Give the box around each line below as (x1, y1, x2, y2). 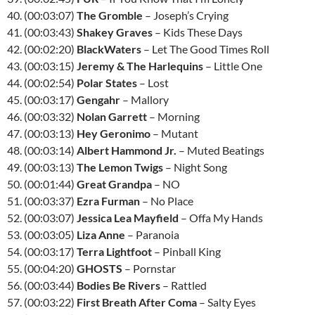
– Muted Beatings (176, 143, 264, 157)
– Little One (203, 59, 262, 72)
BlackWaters (77, 42, 141, 56)
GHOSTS (77, 262, 122, 275)
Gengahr (77, 93, 120, 106)
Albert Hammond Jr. (77, 143, 176, 157)
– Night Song (163, 160, 227, 174)
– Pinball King (152, 245, 221, 258)
